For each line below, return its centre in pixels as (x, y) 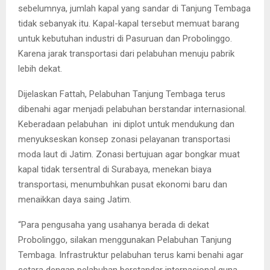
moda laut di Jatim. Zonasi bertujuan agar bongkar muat (129, 154)
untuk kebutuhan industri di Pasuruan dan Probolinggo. (125, 38)
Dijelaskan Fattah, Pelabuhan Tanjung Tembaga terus (122, 94)
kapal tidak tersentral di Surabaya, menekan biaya (115, 169)
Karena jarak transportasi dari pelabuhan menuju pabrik (126, 53)
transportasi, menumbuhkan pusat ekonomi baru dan (123, 184)
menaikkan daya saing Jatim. (75, 199)
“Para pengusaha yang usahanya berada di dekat (114, 224)
